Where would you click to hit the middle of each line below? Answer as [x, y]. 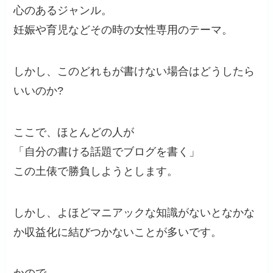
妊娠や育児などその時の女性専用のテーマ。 [123, 30]
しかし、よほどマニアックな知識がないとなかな [134, 212]
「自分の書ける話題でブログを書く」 [107, 151]
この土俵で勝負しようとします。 [96, 171]
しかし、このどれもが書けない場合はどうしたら [134, 71]
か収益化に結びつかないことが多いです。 [118, 232]
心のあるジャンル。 [63, 11]
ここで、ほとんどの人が [74, 132]
